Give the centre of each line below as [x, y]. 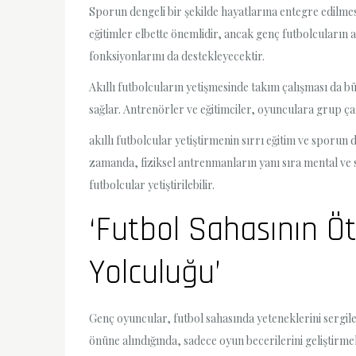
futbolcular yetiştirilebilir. [152, 185]
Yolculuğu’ [155, 274]
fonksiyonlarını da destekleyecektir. [177, 56]
